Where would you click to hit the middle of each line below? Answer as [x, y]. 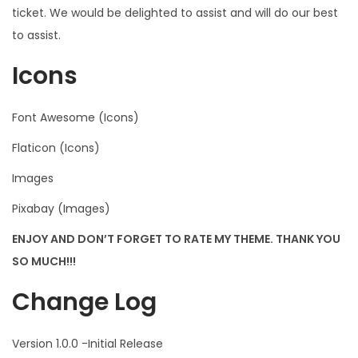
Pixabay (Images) [61, 208]
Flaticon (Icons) [56, 147]
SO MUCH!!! [44, 261]
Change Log [84, 302]
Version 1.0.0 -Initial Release [88, 343]
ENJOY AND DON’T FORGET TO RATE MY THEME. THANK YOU [176, 239]
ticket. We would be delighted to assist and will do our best [175, 12]
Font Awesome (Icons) [76, 117]
